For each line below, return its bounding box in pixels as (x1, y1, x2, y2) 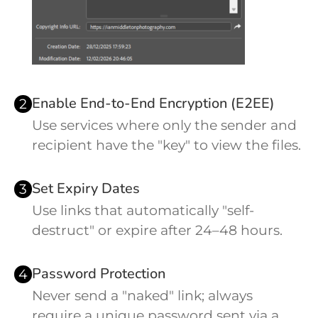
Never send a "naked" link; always (32, 287, 253, 305)
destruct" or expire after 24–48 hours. (32, 222, 283, 239)
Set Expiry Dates (32, 179, 140, 199)
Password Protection (32, 264, 165, 284)
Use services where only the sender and (32, 117, 297, 134)
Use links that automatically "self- (32, 202, 254, 219)
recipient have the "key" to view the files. (32, 137, 301, 154)
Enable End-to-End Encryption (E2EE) (32, 94, 275, 114)
